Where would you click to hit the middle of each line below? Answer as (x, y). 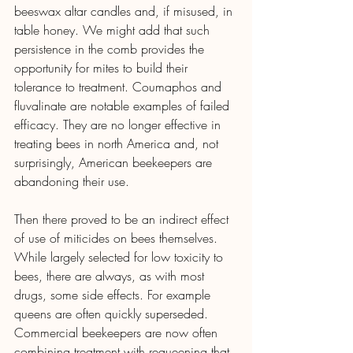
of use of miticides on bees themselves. (118, 238)
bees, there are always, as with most (111, 275)
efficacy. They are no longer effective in (119, 124)
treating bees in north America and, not (118, 143)
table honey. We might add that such (114, 30)
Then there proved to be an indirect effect (123, 219)
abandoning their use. (72, 181)
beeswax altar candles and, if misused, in (125, 11)
